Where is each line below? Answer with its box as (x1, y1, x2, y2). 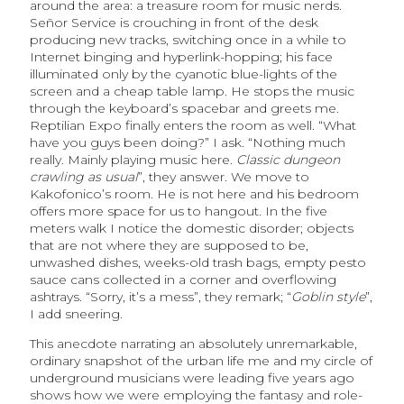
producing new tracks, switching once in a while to (29, 32, 346, 49)
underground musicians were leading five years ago (29, 370, 354, 387)
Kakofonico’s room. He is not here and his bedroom (29, 186, 359, 203)
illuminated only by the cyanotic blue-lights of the (29, 66, 337, 83)
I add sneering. (29, 306, 123, 323)
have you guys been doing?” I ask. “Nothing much (29, 134, 345, 151)
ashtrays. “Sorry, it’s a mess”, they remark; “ (29, 289, 291, 306)
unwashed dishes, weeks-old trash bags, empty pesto (29, 254, 366, 271)
